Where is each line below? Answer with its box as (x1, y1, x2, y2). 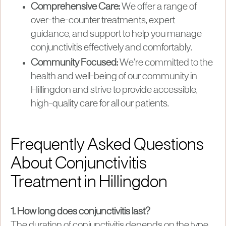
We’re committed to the (118, 58, 213, 68)
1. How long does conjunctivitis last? (11, 207, 150, 216)
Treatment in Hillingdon (11, 175, 167, 191)
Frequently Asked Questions (11, 138, 204, 153)
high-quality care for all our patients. (31, 99, 169, 108)
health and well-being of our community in (31, 72, 197, 81)
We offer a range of (120, 2, 197, 12)
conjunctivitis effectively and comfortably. (31, 43, 192, 52)
